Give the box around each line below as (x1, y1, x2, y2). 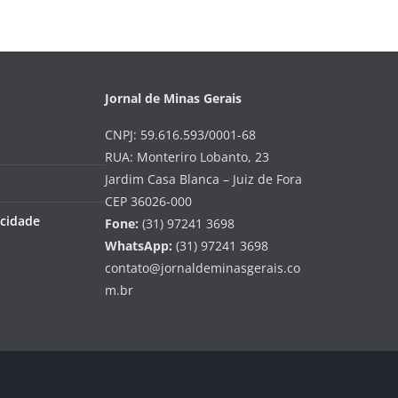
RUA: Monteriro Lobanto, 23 (105, 148, 269, 166)
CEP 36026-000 (105, 193, 192, 211)
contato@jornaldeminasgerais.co (105, 259, 300, 277)
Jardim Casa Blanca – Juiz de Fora (105, 171, 302, 188)
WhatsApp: (105, 237, 172, 255)
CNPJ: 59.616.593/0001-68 (105, 126, 256, 144)
